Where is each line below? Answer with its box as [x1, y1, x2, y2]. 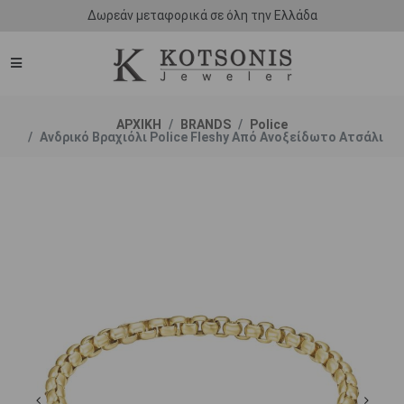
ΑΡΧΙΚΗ [116, 117, 161, 132]
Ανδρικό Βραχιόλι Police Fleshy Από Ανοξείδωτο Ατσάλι [40, 130, 383, 144]
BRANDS [180, 117, 231, 132]
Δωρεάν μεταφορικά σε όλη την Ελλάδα [87, 8, 317, 23]
